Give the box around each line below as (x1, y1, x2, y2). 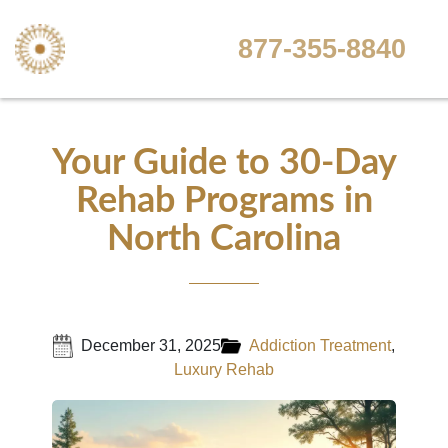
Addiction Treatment (249, 337, 391, 354)
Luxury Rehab (174, 361, 274, 378)
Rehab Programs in (75, 183, 373, 219)
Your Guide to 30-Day (51, 145, 397, 181)
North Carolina (107, 221, 341, 257)
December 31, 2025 (81, 337, 221, 354)
